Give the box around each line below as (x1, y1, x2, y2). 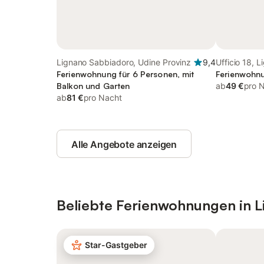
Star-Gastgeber (85, 240, 147, 250)
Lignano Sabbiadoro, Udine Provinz (57, 57, 192, 67)
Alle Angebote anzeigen (71, 138, 177, 150)
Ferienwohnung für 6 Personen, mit (57, 69, 194, 79)
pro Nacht (83, 93, 122, 103)
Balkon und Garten (57, 81, 130, 91)
